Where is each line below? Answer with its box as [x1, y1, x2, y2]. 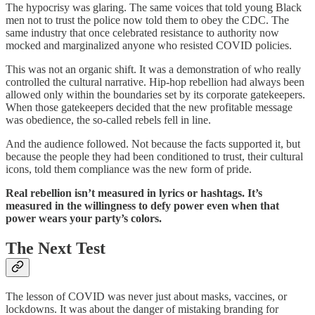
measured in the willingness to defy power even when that [6, 199, 279, 212]
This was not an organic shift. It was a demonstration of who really [6, 63, 301, 75]
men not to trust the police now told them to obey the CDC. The [6, 13, 289, 26]
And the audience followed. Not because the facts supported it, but [6, 137, 300, 150]
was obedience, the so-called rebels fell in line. [6, 113, 211, 126]
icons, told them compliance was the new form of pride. [6, 162, 252, 175]
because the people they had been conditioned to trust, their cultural [6, 150, 303, 162]
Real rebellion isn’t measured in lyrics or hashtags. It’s [6, 186, 262, 199]
